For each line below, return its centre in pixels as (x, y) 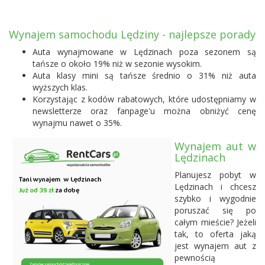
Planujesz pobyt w (215, 174)
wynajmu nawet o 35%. (77, 122)
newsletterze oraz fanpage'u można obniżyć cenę (144, 111)
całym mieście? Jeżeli (215, 222)
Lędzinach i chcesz (215, 186)
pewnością (195, 257)
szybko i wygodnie (215, 198)
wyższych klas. (60, 87)
